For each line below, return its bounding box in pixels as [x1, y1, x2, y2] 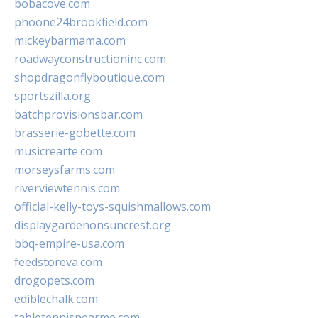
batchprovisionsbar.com [14, 106, 143, 123]
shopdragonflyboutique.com [14, 70, 165, 86]
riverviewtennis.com [14, 180, 120, 197]
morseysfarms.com [14, 162, 115, 178]
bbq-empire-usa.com [14, 236, 124, 252]
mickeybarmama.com [14, 33, 126, 49]
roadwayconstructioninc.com [14, 51, 166, 67]
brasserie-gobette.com [14, 125, 136, 141]
